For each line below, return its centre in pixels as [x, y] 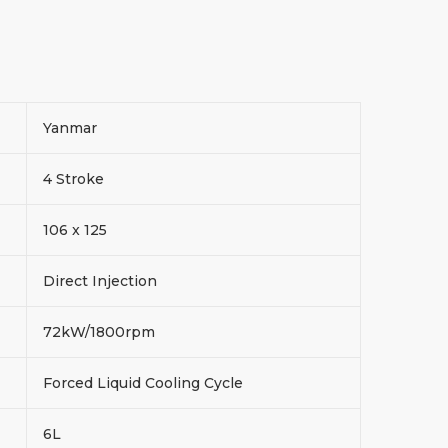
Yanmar [72, 127]
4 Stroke [75, 178]
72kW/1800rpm [101, 331]
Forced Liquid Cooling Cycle [145, 382]
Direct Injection [100, 280]
